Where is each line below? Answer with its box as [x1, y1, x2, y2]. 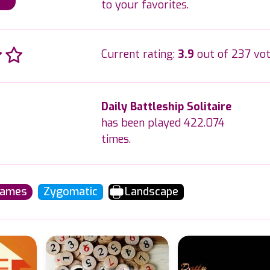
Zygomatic [43, 184, 98, 199]
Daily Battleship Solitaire [101, 99, 231, 114]
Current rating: [101, 47, 178, 61]
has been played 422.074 [101, 116, 225, 130]
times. [101, 132, 131, 146]
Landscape [124, 184, 178, 199]
